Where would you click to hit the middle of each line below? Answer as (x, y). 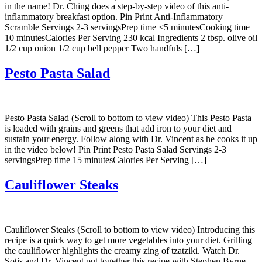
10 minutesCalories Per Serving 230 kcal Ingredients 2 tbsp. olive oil (131, 38)
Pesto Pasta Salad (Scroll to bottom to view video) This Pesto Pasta (128, 118)
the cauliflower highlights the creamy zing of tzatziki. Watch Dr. (122, 251)
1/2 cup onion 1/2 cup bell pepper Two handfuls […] (102, 49)
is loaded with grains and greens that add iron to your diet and (118, 129)
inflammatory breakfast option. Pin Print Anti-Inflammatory (114, 17)
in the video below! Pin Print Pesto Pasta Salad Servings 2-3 (116, 150)
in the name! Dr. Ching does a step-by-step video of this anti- (117, 6)
